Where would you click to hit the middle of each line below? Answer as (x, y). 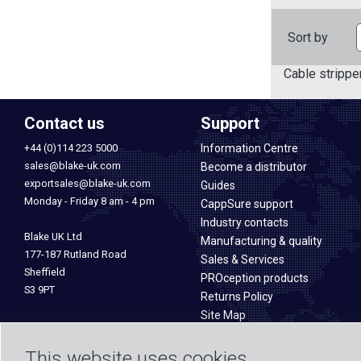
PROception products (255, 278)
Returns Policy (237, 297)
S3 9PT (39, 290)
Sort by (308, 37)
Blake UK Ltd (53, 237)
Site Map (223, 315)
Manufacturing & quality (261, 241)
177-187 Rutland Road (75, 254)
